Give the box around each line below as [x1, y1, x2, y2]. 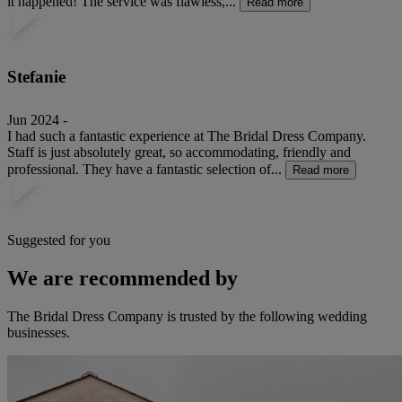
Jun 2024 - [7, 112, 67, 128]
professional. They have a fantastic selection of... [7, 162, 282, 178]
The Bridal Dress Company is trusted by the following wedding [7, 309, 367, 325]
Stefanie [7, 66, 66, 86]
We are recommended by [7, 267, 238, 291]
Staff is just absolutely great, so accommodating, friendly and [7, 144, 351, 161]
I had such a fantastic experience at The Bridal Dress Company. [7, 128, 366, 144]
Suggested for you [7, 232, 110, 249]
